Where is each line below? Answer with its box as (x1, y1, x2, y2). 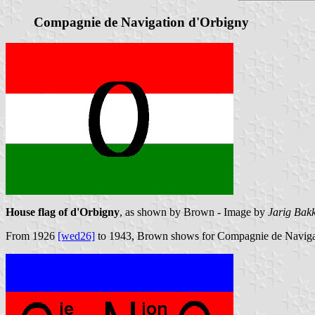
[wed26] (58, 230, 95, 243)
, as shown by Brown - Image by (120, 206, 268, 219)
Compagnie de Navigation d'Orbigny (34, 14, 249, 30)
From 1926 (6, 230, 58, 243)
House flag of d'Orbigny (6, 206, 120, 219)
